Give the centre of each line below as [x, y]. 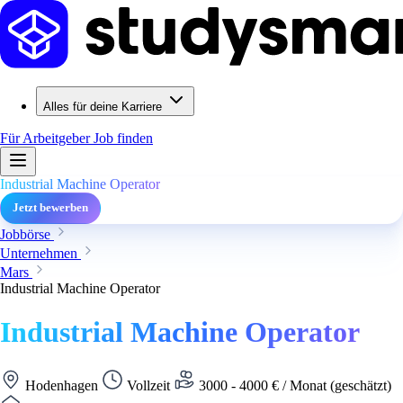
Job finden [123, 138]
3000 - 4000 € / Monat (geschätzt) [293, 385]
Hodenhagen [62, 385]
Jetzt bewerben [50, 208]
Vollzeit [148, 385]
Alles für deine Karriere [103, 107]
